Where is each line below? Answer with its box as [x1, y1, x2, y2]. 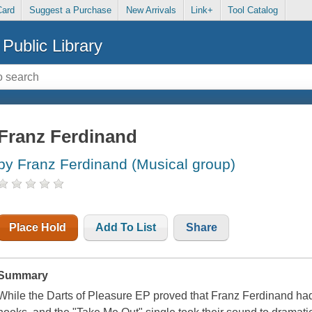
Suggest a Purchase [29, 5, 111, 16]
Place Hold [9, 221, 67, 234]
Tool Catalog [228, 5, 279, 16]
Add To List [95, 221, 157, 234]
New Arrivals [125, 5, 176, 16]
